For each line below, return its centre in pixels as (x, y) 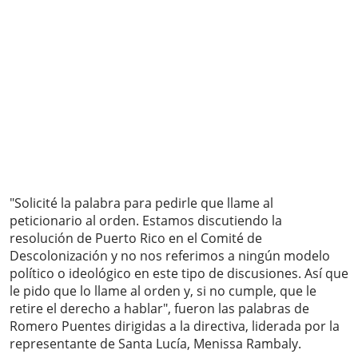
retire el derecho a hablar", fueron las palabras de (159, 309)
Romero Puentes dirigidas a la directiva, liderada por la (175, 326)
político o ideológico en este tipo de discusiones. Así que (179, 274)
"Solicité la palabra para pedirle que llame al (141, 203)
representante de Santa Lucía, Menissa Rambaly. (155, 344)
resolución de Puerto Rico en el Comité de (136, 239)
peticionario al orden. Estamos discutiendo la (146, 221)
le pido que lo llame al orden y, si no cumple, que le (163, 291)
